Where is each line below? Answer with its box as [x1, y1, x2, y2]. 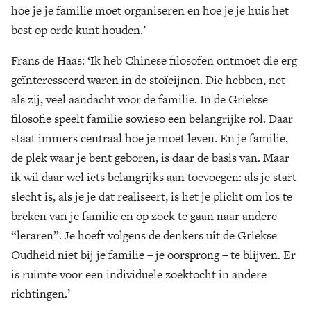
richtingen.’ [11, 285, 73, 302]
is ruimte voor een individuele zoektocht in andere [11, 266, 267, 283]
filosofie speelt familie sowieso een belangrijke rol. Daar [11, 110, 293, 127]
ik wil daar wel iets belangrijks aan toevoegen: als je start [11, 169, 296, 185]
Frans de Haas [11, 52, 82, 69]
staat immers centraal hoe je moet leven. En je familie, [11, 130, 288, 146]
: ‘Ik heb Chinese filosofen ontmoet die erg [82, 52, 297, 69]
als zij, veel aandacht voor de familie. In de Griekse [11, 91, 268, 108]
